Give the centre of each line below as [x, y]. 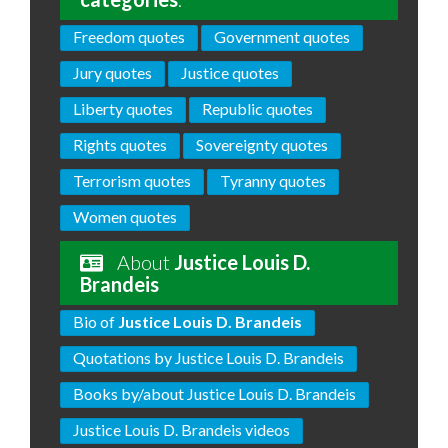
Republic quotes [257, 108]
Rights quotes [120, 144]
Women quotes [125, 216]
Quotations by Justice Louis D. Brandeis [208, 357]
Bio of [95, 321]
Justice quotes [230, 72]
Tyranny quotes [273, 180]
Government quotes [282, 36]
